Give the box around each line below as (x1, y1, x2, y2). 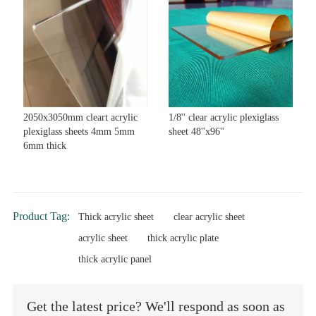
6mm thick (23, 140, 66, 151)
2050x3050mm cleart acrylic (23, 111, 138, 123)
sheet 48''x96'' (169, 126, 224, 137)
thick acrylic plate (147, 232, 219, 243)
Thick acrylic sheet (78, 211, 154, 222)
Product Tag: (12, 209, 70, 222)
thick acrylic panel (78, 253, 152, 265)
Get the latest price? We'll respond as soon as (26, 298, 285, 314)
